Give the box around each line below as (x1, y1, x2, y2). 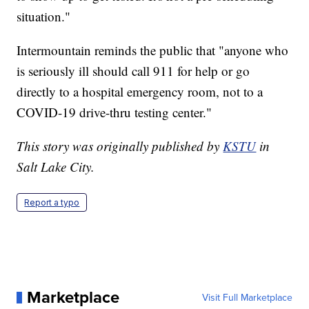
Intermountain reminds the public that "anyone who (17, 41, 289, 59)
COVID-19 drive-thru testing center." (17, 103, 212, 121)
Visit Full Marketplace (201, 290, 292, 305)
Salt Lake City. (17, 158, 95, 176)
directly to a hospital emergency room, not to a (17, 83, 263, 101)
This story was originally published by (17, 137, 223, 155)
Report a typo (24, 197, 80, 208)
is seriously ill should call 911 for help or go (17, 62, 250, 80)
